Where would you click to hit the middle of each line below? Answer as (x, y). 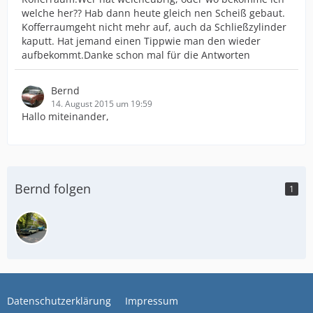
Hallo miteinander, (65, 116)
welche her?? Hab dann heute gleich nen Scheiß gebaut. (153, 13)
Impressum (152, 301)
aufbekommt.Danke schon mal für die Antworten (136, 54)
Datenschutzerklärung (59, 301)
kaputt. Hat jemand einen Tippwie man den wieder (141, 41)
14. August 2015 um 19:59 (102, 103)
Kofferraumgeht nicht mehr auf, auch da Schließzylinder (154, 27)
